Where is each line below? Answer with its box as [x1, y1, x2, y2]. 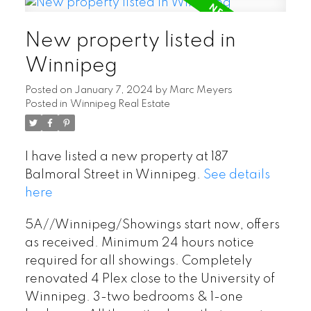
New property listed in [24, 31, 236, 52]
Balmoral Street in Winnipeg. [24, 169, 203, 182]
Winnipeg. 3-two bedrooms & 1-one [24, 291, 243, 304]
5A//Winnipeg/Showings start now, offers [24, 219, 280, 232]
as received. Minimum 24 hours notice [24, 237, 254, 250]
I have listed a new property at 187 [24, 151, 228, 164]
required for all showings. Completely [24, 255, 252, 268]
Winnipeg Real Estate [69, 99, 170, 110]
